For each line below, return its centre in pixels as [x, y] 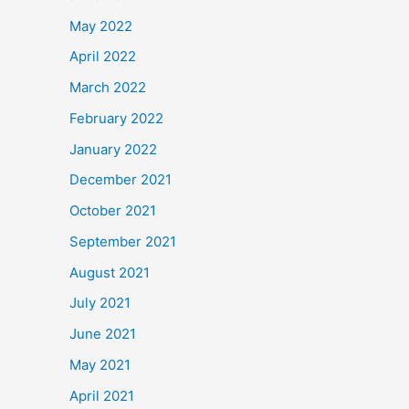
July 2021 [100, 303]
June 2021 [103, 334]
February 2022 [116, 118]
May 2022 [101, 26]
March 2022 [108, 87]
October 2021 [113, 210]
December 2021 [121, 180]
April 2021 [102, 395]
